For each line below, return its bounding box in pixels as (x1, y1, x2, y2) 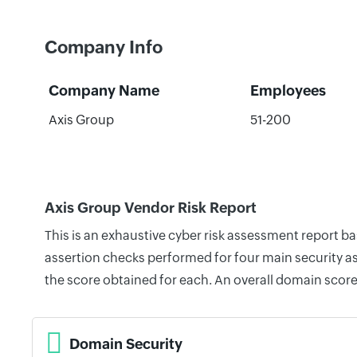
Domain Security (69, 335, 182, 352)
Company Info (45, 37, 163, 57)
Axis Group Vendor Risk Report (45, 199, 257, 216)
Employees (249, 82, 326, 99)
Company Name (48, 82, 159, 99)
